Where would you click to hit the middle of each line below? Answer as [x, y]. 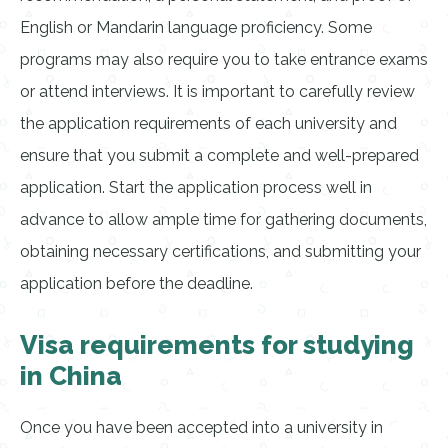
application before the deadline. [136, 283]
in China [71, 376]
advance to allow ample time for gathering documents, [223, 219]
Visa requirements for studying [217, 345]
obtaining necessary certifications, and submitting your [220, 251]
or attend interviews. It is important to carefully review [217, 91]
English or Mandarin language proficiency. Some [196, 27]
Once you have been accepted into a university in [201, 427]
